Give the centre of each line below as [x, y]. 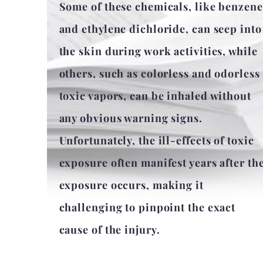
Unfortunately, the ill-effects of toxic [156, 141]
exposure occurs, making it [131, 185]
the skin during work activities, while [158, 51]
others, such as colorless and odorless [159, 74]
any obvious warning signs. [131, 118]
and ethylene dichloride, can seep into [160, 29]
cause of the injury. [109, 230]
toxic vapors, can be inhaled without [155, 96]
